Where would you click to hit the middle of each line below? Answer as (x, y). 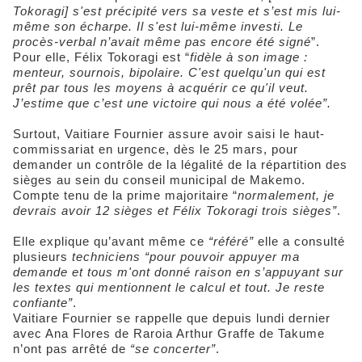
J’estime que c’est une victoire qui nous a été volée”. (172, 103)
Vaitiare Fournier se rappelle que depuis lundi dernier (172, 318)
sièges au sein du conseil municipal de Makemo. (159, 180)
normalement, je (286, 196)
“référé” (231, 242)
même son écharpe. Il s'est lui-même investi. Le (158, 27)
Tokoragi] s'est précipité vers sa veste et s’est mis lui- (177, 11)
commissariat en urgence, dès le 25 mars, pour (156, 149)
